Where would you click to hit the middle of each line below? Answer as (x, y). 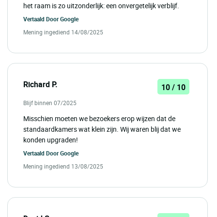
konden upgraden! (51, 139)
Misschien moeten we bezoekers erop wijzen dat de (99, 118)
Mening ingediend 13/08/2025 (63, 166)
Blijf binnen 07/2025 (50, 102)
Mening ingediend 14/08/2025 (63, 32)
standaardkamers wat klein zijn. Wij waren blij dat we (102, 129)
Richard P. (40, 84)
